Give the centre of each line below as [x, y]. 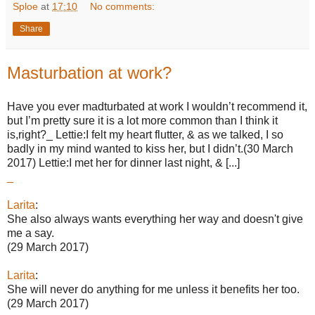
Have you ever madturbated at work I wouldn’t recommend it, [157, 106]
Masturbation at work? [89, 72]
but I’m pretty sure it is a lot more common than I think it [142, 120]
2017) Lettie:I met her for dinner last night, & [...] [123, 162]
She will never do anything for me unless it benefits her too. [153, 289]
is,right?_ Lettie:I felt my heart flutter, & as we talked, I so [145, 134]
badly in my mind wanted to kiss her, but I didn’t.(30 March [150, 148]
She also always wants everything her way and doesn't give [155, 219]
